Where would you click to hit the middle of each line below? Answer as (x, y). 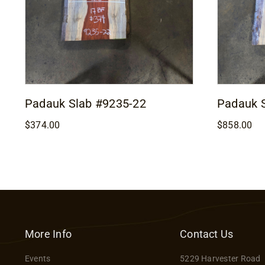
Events (38, 259)
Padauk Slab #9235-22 (85, 104)
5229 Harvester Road (220, 259)
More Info (48, 234)
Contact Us (207, 234)
